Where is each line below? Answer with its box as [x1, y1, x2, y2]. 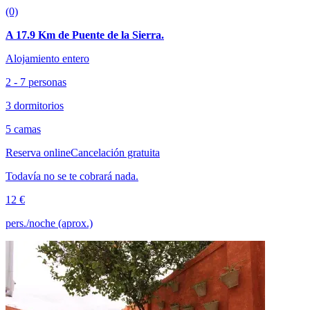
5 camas [6, 123, 41, 135]
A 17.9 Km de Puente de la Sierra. [6, 29, 164, 41]
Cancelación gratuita [71, 147, 160, 158]
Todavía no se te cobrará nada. [6, 170, 138, 182]
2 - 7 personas [6, 76, 66, 88]
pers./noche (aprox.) [6, 217, 93, 229]
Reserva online [6, 147, 71, 158]
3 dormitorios [6, 100, 64, 111]
